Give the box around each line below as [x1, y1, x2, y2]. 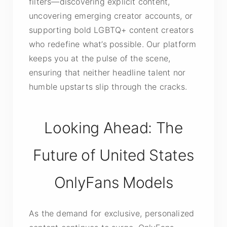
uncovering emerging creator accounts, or [29, 11, 193, 21]
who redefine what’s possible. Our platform [29, 39, 197, 49]
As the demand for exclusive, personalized [29, 208, 195, 218]
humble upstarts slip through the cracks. [29, 82, 187, 92]
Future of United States [33, 146, 194, 164]
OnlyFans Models [54, 173, 173, 192]
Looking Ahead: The [44, 119, 183, 137]
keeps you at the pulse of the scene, [29, 53, 171, 63]
